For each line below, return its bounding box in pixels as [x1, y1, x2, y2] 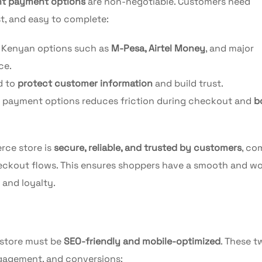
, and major [205, 42, 254, 54]
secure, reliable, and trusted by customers [54, 141, 242, 154]
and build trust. [153, 77, 223, 89]
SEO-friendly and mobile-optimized [64, 235, 220, 247]
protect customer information [18, 77, 153, 89]
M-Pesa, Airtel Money [111, 42, 205, 54]
